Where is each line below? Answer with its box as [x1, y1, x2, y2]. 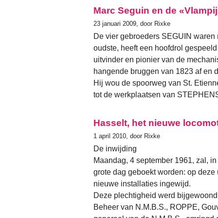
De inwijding [93, 145, 137, 153]
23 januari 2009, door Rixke [93, 19, 170, 27]
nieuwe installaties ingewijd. [93, 180, 191, 188]
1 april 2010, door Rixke [93, 132, 160, 140]
